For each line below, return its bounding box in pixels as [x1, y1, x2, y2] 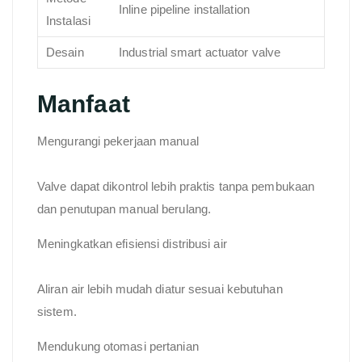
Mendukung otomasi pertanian [37, 339, 199, 354]
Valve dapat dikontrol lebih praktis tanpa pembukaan [37, 179, 315, 194]
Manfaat [37, 90, 130, 118]
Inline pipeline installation [119, 2, 250, 16]
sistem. [37, 305, 77, 319]
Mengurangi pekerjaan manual [37, 134, 199, 149]
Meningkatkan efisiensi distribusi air [37, 237, 227, 251]
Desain [46, 44, 84, 59]
